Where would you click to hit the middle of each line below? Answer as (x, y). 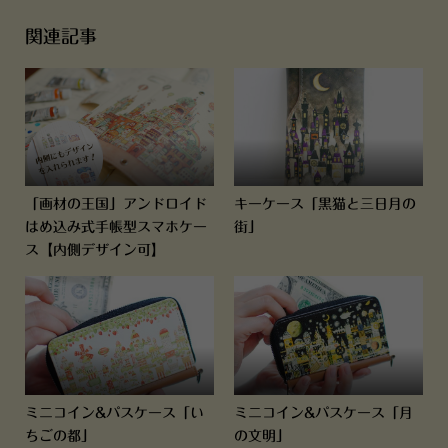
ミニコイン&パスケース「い (114, 412)
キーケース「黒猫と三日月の (324, 204)
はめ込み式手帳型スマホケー (115, 227)
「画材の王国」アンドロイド (115, 204)
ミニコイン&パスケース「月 (323, 412)
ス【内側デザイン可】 (94, 250)
